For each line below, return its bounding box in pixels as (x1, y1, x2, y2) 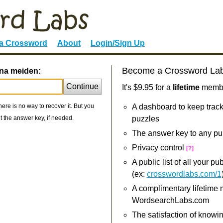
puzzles (131, 114, 159, 123)
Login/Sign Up (91, 39, 145, 47)
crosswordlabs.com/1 (146, 170, 222, 178)
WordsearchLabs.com (131, 196, 209, 205)
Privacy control (131, 143, 186, 152)
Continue (66, 82, 99, 91)
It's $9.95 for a (121, 83, 173, 92)
